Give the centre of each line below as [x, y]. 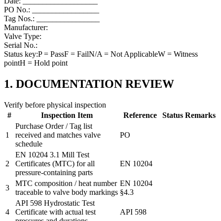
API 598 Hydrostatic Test [55, 203]
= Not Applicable [130, 54]
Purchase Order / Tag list [54, 126]
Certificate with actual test [55, 212]
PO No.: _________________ [52, 9]
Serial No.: [21, 45]
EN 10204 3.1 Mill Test [52, 154]
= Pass [53, 54]
